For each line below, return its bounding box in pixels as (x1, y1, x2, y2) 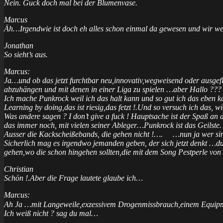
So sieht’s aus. (4, 50, 48, 59)
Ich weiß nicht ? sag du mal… (4, 209, 98, 218)
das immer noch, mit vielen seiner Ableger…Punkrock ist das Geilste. (4, 120, 222, 129)
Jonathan (4, 41, 33, 50)
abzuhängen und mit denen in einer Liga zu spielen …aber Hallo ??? (4, 85, 222, 94)
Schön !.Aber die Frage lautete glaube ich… (4, 173, 143, 182)
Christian (4, 164, 33, 173)
